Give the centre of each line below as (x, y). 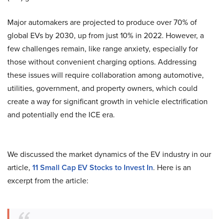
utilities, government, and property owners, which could (102, 88)
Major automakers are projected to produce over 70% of (102, 22)
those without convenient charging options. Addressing (102, 62)
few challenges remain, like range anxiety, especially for (103, 48)
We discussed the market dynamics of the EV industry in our (109, 154)
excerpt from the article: (48, 180)
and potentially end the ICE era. (61, 114)
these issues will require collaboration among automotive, (106, 75)
